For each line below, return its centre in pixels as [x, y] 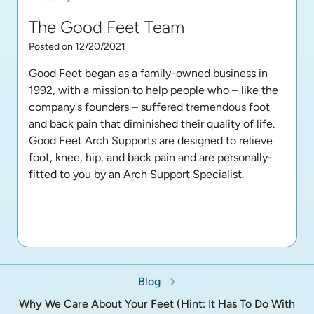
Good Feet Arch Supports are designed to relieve [151, 141]
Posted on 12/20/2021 [77, 47]
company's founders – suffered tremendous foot [149, 107]
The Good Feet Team [107, 27]
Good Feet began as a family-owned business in [148, 73]
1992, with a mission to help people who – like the [153, 90]
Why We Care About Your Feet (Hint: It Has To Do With [157, 304]
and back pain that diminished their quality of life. [152, 124]
